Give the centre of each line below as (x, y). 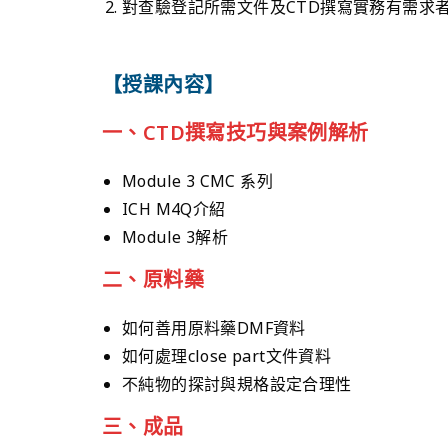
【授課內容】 (163, 84)
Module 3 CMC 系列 (197, 180)
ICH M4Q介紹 (174, 208)
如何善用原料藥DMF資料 (214, 327)
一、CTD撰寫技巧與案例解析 (235, 132)
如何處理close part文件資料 (227, 355)
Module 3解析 (175, 236)
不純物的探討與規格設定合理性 (237, 383)
